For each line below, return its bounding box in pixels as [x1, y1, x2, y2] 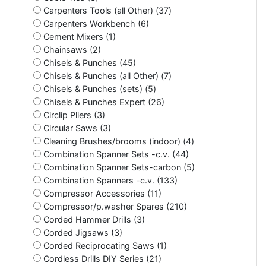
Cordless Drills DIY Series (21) [41, 253, 161, 264]
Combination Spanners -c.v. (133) [41, 175, 178, 185]
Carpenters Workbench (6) [41, 18, 149, 28]
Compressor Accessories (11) [41, 188, 161, 198]
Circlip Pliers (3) [41, 109, 105, 120]
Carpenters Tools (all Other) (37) [41, 5, 172, 15]
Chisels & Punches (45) [41, 57, 136, 68]
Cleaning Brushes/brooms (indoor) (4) [41, 135, 194, 146]
